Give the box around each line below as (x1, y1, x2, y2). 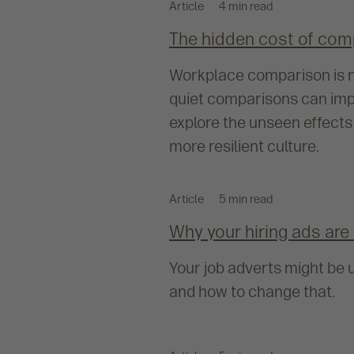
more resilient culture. (169, 137, 319, 156)
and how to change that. (169, 282, 335, 302)
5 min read (219, 192, 273, 207)
